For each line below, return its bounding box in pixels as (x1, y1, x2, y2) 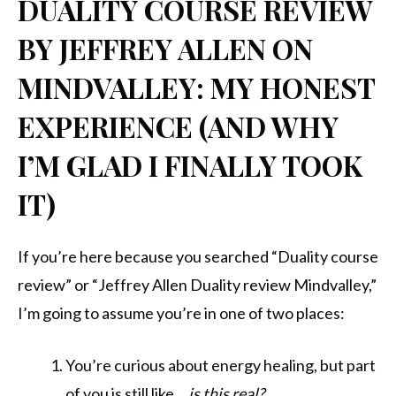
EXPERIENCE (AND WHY (18, 106, 339, 145)
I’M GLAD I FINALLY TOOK (18, 145, 362, 184)
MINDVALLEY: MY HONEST (18, 67, 375, 106)
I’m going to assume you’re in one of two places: (18, 303, 345, 324)
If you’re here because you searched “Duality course (18, 247, 378, 267)
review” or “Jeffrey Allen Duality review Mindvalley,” (18, 275, 377, 295)
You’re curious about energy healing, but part (65, 355, 376, 376)
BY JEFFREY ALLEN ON (18, 28, 313, 67)
